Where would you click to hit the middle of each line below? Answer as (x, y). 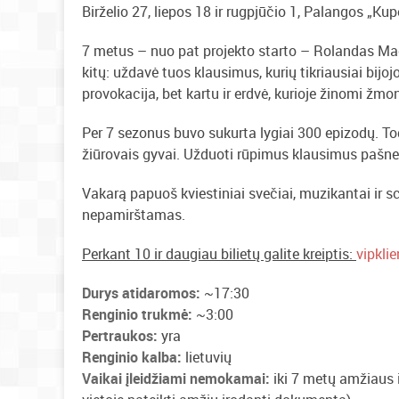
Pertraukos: (120, 336)
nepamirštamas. (134, 215)
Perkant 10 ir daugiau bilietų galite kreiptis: (219, 254)
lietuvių (207, 357)
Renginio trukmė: (137, 314)
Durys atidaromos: (141, 293)
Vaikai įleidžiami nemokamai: (176, 379)
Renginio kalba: (132, 357)
